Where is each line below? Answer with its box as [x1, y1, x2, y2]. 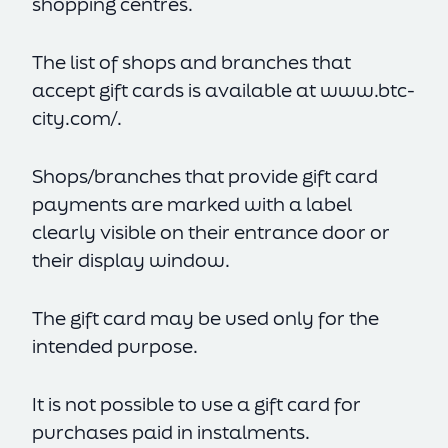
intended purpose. [32, 333, 198, 359]
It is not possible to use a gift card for [32, 391, 361, 417]
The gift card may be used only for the [32, 305, 379, 331]
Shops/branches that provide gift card [32, 163, 378, 189]
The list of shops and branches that [32, 49, 351, 75]
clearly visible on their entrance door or [32, 219, 390, 245]
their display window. [32, 247, 230, 273]
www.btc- [320, 77, 415, 103]
